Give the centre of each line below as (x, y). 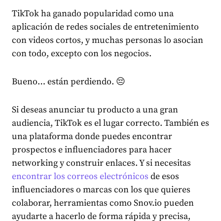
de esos (164, 176)
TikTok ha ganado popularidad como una (93, 14)
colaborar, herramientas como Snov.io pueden (103, 203)
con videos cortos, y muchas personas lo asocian (108, 40)
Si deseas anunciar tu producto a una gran (95, 110)
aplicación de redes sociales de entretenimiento (105, 27)
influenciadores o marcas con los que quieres (101, 190)
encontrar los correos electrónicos (80, 176)
